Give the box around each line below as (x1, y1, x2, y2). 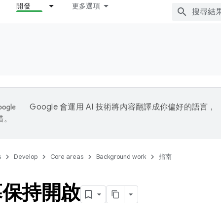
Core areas (50, 152, 83, 161)
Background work (96, 152, 146, 161)
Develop (14, 152, 37, 161)
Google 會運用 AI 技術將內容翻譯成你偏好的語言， (30, 102, 216, 112)
